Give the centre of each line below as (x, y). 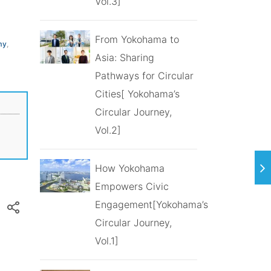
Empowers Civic (132, 186)
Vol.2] (108, 130)
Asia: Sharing (124, 57)
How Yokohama (129, 168)
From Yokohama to (137, 39)
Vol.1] (106, 240)
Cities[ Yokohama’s (137, 93)
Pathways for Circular (144, 75)
